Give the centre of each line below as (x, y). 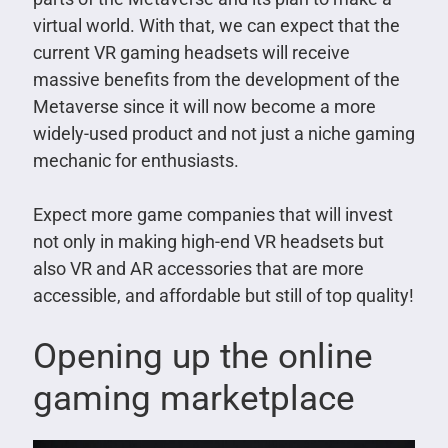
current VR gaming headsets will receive (191, 52)
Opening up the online (202, 356)
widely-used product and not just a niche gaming (223, 133)
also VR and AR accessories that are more (198, 268)
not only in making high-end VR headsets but (208, 241)
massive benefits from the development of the (216, 79)
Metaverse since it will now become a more (204, 106)
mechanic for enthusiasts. (135, 160)
